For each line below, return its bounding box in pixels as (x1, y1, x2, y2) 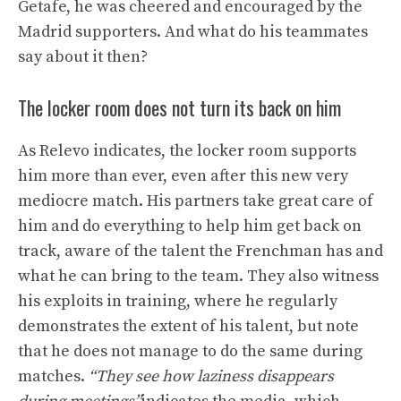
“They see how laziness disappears (89, 366, 334, 387)
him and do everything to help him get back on (18, 216, 362, 236)
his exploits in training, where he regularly (18, 291, 337, 311)
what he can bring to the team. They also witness (18, 266, 379, 286)
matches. (18, 366, 89, 387)
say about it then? (18, 47, 148, 67)
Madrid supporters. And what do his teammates (18, 21, 368, 42)
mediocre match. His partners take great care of (18, 191, 373, 211)
